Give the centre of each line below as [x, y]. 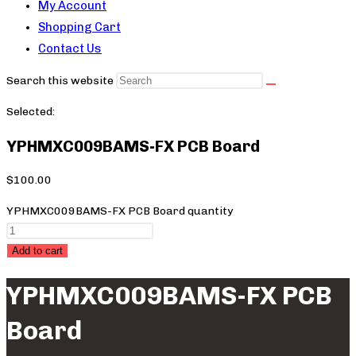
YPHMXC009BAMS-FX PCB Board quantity [120, 211]
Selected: [31, 112]
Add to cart [37, 251]
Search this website [61, 81]
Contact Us [70, 48]
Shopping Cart [79, 27]
